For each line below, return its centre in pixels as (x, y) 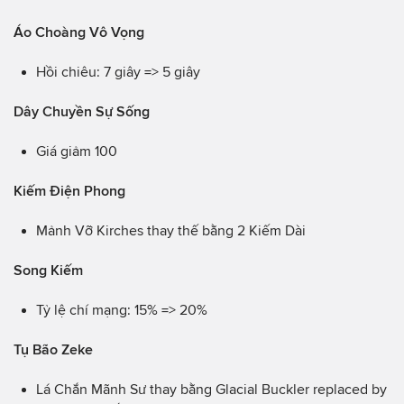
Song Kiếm (48, 271)
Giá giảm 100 (77, 151)
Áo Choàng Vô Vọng (79, 32)
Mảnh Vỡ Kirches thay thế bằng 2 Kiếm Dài (171, 231)
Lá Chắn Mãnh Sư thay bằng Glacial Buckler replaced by (211, 390)
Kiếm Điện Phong (69, 191)
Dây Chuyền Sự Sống (82, 112)
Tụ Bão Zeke (53, 350)
